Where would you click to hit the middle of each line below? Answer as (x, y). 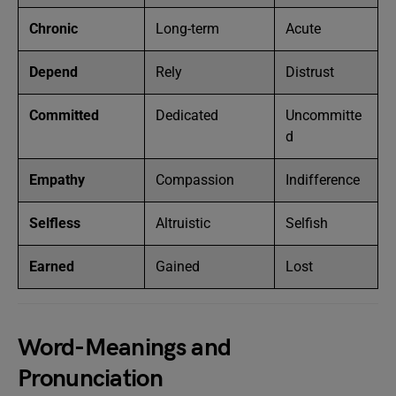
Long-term (187, 29)
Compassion (195, 180)
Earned (52, 267)
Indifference (323, 180)
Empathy (57, 180)
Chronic (53, 29)
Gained (178, 267)
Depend (53, 72)
